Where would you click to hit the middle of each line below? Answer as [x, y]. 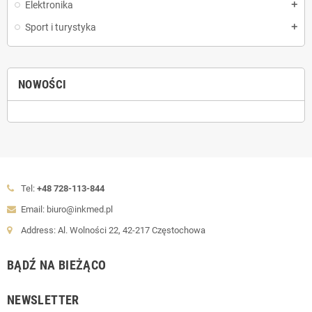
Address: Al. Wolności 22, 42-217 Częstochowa [113, 230]
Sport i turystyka [61, 27]
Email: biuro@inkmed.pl [67, 209]
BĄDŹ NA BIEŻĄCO [57, 265]
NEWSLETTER [43, 299]
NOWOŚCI [42, 84]
